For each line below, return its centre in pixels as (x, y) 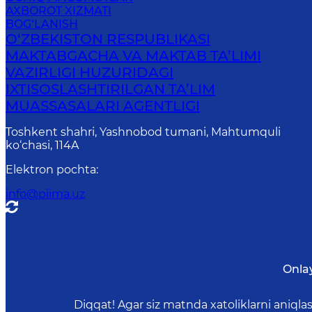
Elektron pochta (51, 170)
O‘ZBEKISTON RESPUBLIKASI (108, 39)
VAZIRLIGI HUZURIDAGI (90, 73)
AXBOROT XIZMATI (58, 11)
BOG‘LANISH (42, 24)
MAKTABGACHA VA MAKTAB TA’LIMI (134, 56)
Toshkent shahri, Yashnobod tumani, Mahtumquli (143, 132)
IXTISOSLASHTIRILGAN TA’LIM (111, 89)
